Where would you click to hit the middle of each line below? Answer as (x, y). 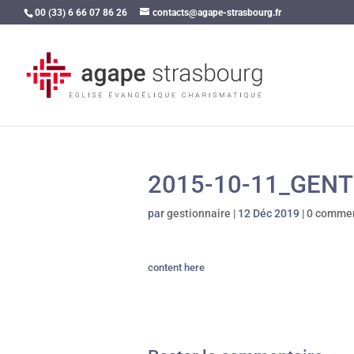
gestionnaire (199, 213)
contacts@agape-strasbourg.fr (217, 13)
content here (176, 267)
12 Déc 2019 (269, 213)
